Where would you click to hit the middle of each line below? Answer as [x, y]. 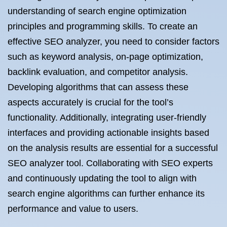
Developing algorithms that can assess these [98, 87]
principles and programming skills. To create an [103, 26]
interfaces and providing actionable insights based [108, 133]
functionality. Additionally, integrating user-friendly [107, 118]
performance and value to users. [73, 209]
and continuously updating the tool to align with [102, 178]
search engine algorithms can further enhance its [106, 194]
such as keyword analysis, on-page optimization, [105, 57]
